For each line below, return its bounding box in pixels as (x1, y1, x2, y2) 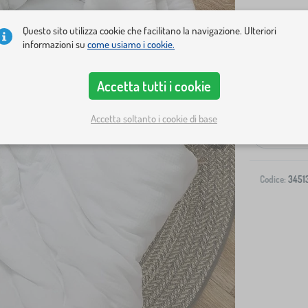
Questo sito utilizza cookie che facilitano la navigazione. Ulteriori (23, 24, 276, 37)
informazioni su (23, 38, 87, 51)
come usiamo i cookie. (87, 38, 175, 51)
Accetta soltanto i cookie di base (91, 111, 217, 125)
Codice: (260, 174, 286, 185)
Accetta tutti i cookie (97, 77, 211, 95)
